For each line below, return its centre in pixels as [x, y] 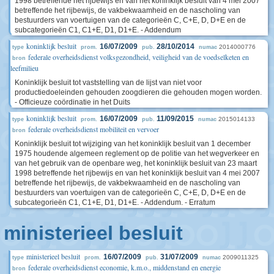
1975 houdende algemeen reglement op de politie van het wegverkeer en [137, 154]
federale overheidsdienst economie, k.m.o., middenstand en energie [124, 267]
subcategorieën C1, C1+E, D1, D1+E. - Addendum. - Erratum [115, 202]
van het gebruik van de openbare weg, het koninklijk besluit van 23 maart [136, 163]
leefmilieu [24, 68]
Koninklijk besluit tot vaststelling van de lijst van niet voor [108, 83]
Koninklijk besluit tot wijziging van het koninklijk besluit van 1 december [133, 144]
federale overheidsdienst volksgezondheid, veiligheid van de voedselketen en [139, 57]
